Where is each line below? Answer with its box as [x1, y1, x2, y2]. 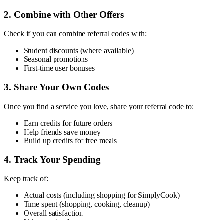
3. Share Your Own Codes [4, 82, 109, 92]
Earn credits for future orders [24, 118, 112, 127]
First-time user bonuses [24, 64, 95, 73]
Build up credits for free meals [24, 136, 117, 145]
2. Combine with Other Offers [4, 9, 124, 20]
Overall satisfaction [24, 208, 83, 217]
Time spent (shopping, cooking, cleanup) [24, 199, 150, 208]
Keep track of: [4, 174, 48, 183]
